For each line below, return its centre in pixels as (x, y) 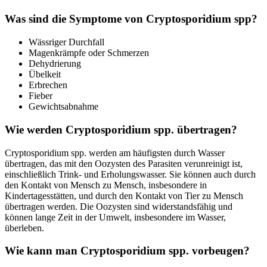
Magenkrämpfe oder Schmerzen (89, 53)
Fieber (41, 96)
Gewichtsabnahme (63, 107)
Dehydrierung (55, 64)
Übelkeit (45, 74)
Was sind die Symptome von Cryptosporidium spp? (131, 19)
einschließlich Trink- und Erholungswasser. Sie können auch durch (130, 174)
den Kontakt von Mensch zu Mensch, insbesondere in (106, 185)
